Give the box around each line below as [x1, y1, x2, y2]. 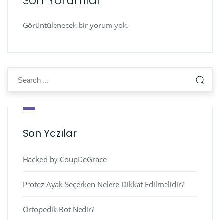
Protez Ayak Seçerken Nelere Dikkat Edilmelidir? [23, 179, 184, 189]
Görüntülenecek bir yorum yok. [23, 20, 129, 30]
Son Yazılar [23, 126, 77, 140]
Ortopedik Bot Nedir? [23, 204, 94, 214]
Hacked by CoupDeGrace [23, 154, 107, 164]
